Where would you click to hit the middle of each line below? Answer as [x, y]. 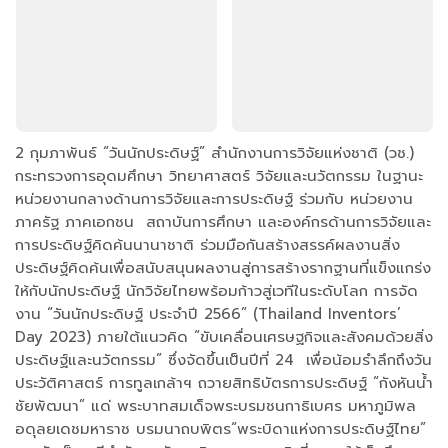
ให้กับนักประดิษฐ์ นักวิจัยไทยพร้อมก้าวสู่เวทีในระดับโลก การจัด [216, 291]
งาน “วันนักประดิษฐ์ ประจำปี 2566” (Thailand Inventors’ [208, 314]
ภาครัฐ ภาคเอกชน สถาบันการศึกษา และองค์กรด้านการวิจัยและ [223, 222]
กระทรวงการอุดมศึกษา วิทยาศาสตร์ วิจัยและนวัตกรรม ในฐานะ [219, 176]
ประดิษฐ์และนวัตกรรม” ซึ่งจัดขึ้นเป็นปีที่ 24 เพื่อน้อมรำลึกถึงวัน [223, 360]
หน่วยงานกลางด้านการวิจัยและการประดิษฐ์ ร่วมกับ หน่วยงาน [214, 199]
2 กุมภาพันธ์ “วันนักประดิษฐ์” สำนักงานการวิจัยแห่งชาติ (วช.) [214, 153]
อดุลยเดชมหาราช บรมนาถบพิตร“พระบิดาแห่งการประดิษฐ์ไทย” [220, 429]
